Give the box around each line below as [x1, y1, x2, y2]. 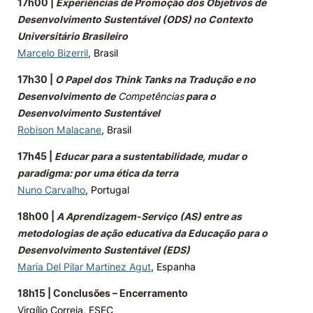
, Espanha [151, 261, 196, 272]
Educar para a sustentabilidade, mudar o [54, 150, 247, 162]
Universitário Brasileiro [17, 30, 128, 42]
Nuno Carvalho [17, 184, 85, 196]
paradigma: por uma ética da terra [17, 167, 178, 179]
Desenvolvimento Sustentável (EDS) [17, 244, 190, 256]
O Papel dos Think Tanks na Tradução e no [55, 73, 256, 85]
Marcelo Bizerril [17, 47, 88, 59]
